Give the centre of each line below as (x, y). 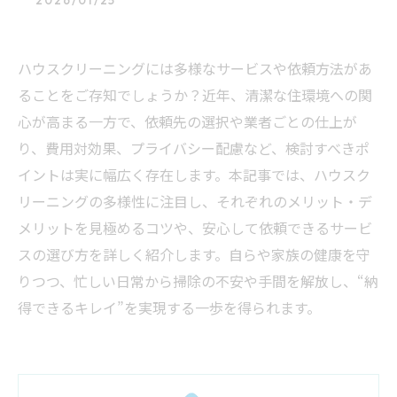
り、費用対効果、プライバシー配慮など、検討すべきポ (194, 148)
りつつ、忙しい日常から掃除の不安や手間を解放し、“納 (198, 281)
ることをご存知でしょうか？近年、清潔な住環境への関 (195, 95)
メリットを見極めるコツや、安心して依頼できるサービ (195, 228)
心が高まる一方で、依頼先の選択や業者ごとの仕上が (187, 121)
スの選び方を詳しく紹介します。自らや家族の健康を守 (194, 254)
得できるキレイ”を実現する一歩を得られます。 (169, 307)
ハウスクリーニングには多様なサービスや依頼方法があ (195, 68)
